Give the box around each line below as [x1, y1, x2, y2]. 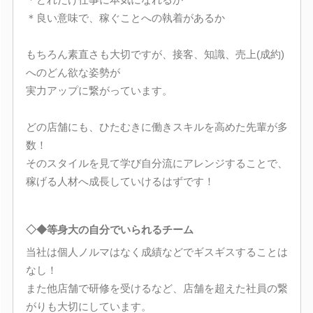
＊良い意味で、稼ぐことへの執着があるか [25, 11, 225, 24]
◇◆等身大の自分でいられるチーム [25, 224, 194, 235]
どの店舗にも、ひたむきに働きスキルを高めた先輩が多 [25, 120, 288, 133]
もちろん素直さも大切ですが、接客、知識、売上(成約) [25, 48, 284, 60]
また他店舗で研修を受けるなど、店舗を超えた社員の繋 [25, 282, 288, 294]
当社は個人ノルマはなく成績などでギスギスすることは [25, 245, 288, 258]
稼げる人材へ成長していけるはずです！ [25, 175, 214, 187]
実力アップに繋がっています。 [25, 84, 173, 96]
